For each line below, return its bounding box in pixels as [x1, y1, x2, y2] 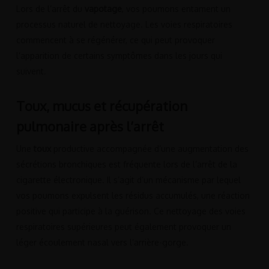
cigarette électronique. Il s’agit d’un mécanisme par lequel [16, 174, 241, 185]
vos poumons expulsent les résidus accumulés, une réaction [16, 190, 250, 201]
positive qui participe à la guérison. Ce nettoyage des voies [16, 205, 246, 216]
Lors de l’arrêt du [16, 3, 85, 14]
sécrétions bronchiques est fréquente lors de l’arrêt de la [16, 159, 237, 169]
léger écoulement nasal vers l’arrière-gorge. [16, 237, 189, 247]
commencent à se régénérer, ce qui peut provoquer [16, 34, 215, 45]
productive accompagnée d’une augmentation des [50, 143, 249, 154]
